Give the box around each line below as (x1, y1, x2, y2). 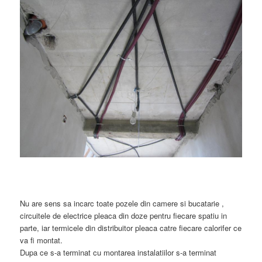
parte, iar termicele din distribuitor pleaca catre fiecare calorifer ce (20, 222, 242, 234)
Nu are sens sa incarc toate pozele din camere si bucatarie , (20, 198, 225, 209)
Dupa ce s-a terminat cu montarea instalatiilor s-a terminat (20, 247, 217, 258)
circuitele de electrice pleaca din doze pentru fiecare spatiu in (20, 210, 227, 222)
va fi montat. (20, 235, 63, 246)
